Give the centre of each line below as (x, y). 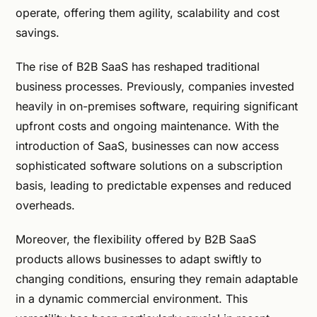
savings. (38, 33)
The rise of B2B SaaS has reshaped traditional (138, 67)
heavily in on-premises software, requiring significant (157, 106)
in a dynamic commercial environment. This (132, 299)
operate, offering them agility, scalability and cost (148, 13)
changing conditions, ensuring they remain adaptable (157, 279)
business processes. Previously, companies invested (155, 86)
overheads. (45, 205)
